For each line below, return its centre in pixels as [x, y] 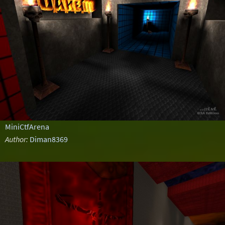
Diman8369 [48, 139]
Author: [16, 139]
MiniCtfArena [27, 127]
